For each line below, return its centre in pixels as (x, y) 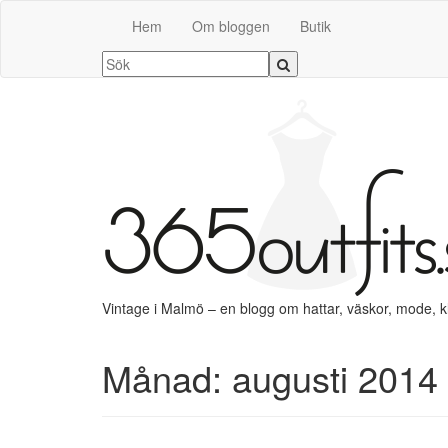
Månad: (167, 377)
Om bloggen (231, 26)
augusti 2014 (335, 377)
